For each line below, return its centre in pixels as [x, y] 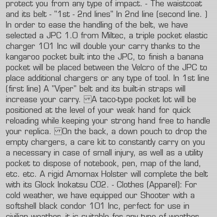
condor [73, 207]
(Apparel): [164, 186]
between [99, 68]
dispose [57, 164]
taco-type [116, 100]
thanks [163, 47]
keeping [76, 122]
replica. [38, 132]
